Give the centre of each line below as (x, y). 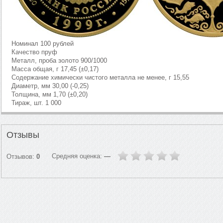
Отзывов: (21, 157)
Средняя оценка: (78, 156)
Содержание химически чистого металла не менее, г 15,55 (100, 77)
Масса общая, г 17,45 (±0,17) (55, 69)
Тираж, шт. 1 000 (36, 103)
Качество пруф (34, 52)
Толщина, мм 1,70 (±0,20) (49, 94)
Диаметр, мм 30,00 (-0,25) (50, 86)
